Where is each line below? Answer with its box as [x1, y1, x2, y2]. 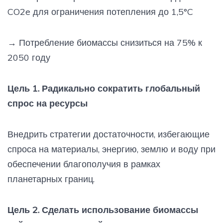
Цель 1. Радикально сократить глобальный [7, 83, 200, 95]
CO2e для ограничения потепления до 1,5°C [7, 6, 193, 18]
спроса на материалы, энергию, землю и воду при [7, 143, 216, 155]
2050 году [7, 52, 50, 64]
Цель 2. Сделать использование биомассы [7, 204, 198, 216]
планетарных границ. [7, 173, 95, 185]
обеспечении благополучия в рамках [7, 158, 160, 170]
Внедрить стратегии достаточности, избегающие [7, 128, 210, 140]
